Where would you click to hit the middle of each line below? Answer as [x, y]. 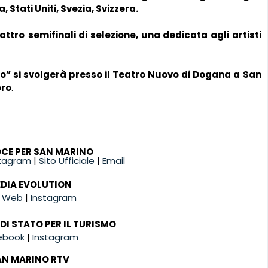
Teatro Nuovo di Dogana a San [187, 74]
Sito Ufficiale [67, 160]
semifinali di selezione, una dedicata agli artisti [144, 35]
